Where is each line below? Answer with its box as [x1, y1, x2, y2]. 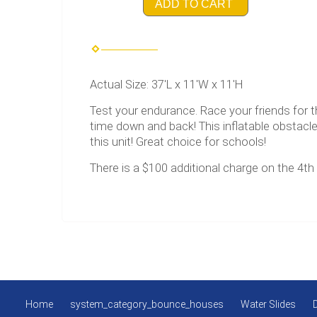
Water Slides [241, 299, 296, 311]
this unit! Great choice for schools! [90, 135, 266, 149]
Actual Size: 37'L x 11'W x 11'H [90, 78, 243, 92]
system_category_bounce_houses [70, 299, 224, 311]
